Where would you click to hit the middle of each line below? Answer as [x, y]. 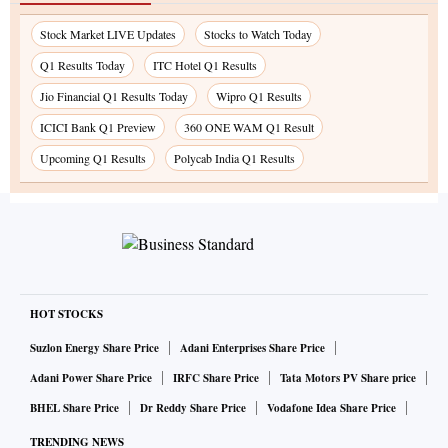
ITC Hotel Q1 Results [205, 65]
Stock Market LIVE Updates [108, 34]
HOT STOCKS [66, 314]
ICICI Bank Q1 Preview [98, 127]
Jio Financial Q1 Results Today [114, 96]
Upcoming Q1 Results [93, 158]
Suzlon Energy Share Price [94, 348]
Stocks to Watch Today [258, 34]
